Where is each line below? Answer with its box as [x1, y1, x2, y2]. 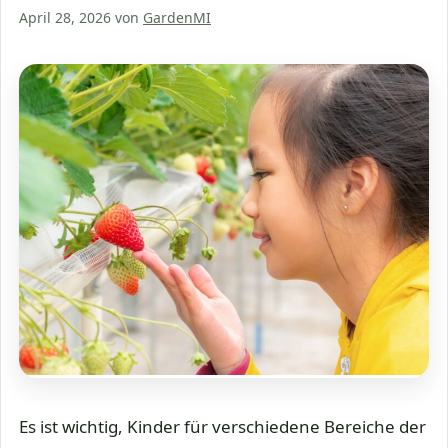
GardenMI [143, 8, 211, 28]
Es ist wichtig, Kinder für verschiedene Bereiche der [19, 414, 426, 438]
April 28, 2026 [19, 8, 111, 28]
